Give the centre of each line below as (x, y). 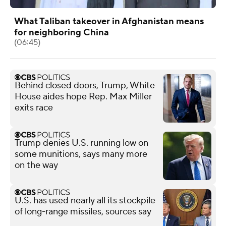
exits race (34, 107)
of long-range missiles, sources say (83, 211)
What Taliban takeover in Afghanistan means (109, 21)
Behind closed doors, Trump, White (85, 85)
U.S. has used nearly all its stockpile (85, 200)
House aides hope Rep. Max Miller (83, 96)
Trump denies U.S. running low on (81, 143)
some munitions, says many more (81, 154)
